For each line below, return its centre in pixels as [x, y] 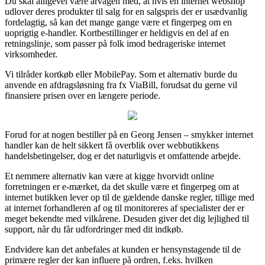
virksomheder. [31, 54]
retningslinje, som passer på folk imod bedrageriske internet [115, 43]
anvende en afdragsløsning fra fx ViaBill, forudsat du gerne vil [121, 85]
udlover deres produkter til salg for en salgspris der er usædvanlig [126, 11]
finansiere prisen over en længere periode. [83, 95]
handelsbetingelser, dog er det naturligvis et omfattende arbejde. [123, 156]
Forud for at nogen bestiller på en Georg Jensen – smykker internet [129, 134]
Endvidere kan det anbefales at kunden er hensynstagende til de [123, 249]
